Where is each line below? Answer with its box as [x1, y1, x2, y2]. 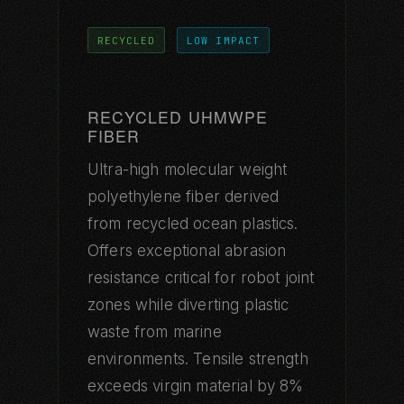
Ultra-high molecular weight [87, 160, 288, 179]
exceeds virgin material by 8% [87, 376, 304, 395]
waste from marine [87, 322, 222, 341]
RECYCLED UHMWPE [87, 105, 268, 128]
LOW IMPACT [186, 33, 261, 47]
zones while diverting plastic [87, 295, 289, 314]
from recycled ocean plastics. [87, 214, 298, 233]
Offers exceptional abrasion [87, 241, 287, 260]
